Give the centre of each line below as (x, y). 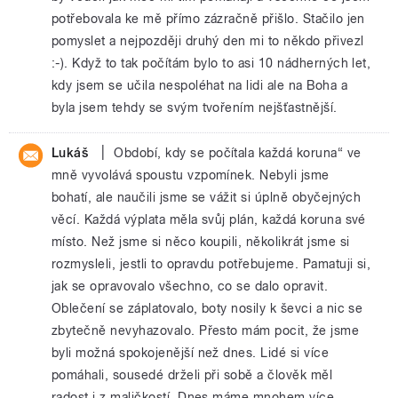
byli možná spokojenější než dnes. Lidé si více (191, 353)
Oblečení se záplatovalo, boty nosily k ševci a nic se (207, 308)
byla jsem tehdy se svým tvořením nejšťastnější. (195, 107)
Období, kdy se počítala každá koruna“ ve (238, 153)
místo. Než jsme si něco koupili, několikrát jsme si (201, 242)
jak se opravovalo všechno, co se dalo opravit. (190, 286)
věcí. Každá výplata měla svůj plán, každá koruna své (209, 219)
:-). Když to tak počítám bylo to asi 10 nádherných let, (211, 63)
